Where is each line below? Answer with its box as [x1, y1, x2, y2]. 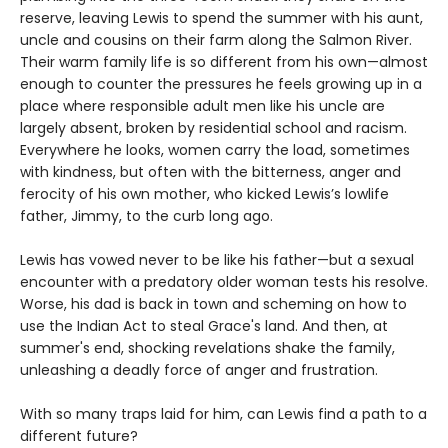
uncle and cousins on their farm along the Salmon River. [20, 29, 412, 50]
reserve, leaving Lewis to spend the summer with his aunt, [20, 7, 423, 28]
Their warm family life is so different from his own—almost [20, 51, 428, 72]
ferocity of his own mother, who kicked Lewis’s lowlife [20, 183, 389, 204]
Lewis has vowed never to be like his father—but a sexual [20, 249, 414, 270]
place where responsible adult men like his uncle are [20, 95, 385, 116]
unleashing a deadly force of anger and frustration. [20, 359, 378, 380]
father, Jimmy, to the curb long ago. [20, 205, 273, 226]
